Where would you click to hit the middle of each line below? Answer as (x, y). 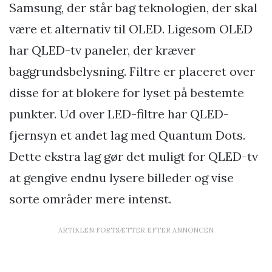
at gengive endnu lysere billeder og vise (121, 177)
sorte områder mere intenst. (92, 199)
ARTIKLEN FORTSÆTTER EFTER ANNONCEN (136, 230)
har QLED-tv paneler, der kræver (102, 50)
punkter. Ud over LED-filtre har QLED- (119, 114)
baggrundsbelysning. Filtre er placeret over (132, 71)
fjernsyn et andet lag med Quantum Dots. (127, 135)
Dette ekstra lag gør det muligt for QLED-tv (134, 156)
